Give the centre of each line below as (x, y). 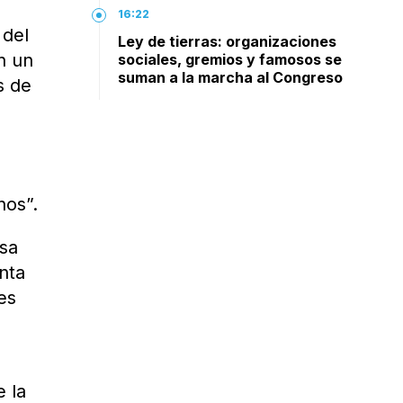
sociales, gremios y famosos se (230, 59)
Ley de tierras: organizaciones (228, 41)
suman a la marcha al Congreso (231, 77)
